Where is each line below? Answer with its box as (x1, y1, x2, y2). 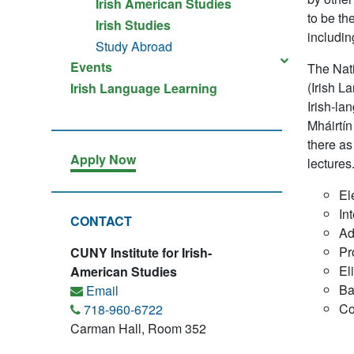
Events (70, 58, 112, 76)
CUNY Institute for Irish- (70, 243, 212, 262)
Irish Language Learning (70, 79, 217, 97)
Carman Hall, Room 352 (70, 319, 206, 337)
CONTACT (70, 212, 132, 230)
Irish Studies (96, 16, 171, 34)
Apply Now (70, 150, 136, 168)
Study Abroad (96, 37, 172, 55)
